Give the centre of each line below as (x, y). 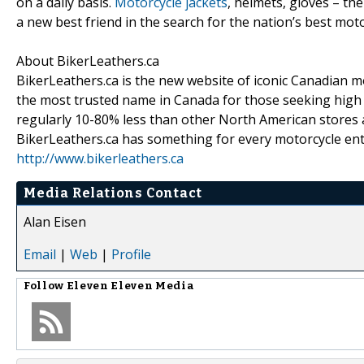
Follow (45, 286)
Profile (131, 254)
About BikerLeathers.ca (88, 61)
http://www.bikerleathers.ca (100, 158)
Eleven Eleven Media (130, 286)
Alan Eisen (55, 221)
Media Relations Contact (113, 193)
